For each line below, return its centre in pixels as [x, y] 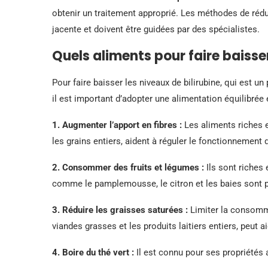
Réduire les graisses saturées [123, 210]
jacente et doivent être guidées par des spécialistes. [156, 29]
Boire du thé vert [96, 252]
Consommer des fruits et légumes [131, 167]
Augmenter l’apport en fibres [120, 125]
